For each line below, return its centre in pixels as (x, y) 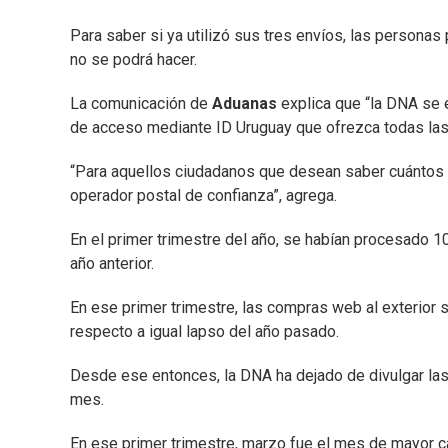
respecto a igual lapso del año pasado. (204, 332)
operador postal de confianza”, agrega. (203, 196)
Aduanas (246, 104)
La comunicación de (141, 104)
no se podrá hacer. (133, 60)
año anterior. (112, 264)
